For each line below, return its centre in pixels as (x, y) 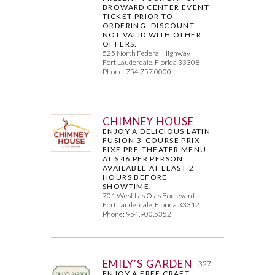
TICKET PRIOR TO (138, 16)
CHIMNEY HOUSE (149, 121)
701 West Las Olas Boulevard (149, 195)
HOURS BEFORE (135, 177)
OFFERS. (120, 44)
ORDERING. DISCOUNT (149, 25)
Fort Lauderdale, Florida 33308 (151, 62)
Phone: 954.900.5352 (137, 214)
